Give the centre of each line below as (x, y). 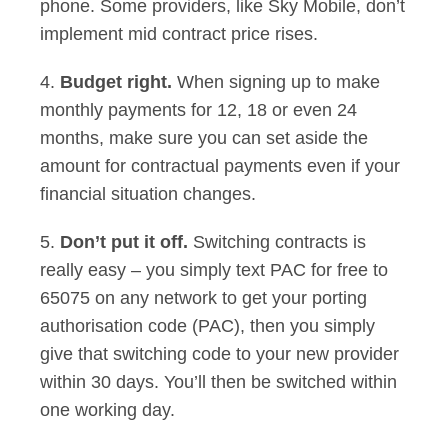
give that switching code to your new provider (219, 354)
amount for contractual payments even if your (220, 166)
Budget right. (118, 82)
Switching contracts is (279, 242)
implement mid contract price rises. (186, 34)
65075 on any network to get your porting (203, 298)
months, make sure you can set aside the (204, 138)
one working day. (112, 410)
